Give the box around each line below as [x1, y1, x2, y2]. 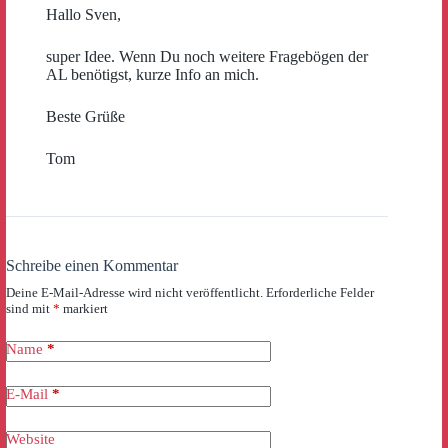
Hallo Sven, [46, 5, 121, 23]
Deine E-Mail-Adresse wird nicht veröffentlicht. [6, 284, 263, 300]
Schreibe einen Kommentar [6, 256, 178, 274]
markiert [60, 300, 108, 316]
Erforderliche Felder [266, 284, 374, 300]
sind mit [6, 300, 53, 316]
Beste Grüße [46, 107, 125, 125]
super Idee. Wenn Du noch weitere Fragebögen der [46, 47, 368, 65]
